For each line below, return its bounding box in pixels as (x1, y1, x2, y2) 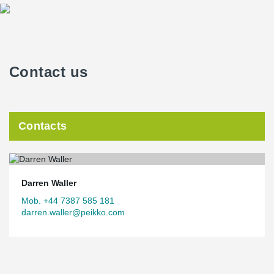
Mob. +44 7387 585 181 (21, 195, 114, 206)
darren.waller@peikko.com (21, 207, 125, 217)
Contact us (9, 64, 88, 80)
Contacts (18, 120, 67, 132)
